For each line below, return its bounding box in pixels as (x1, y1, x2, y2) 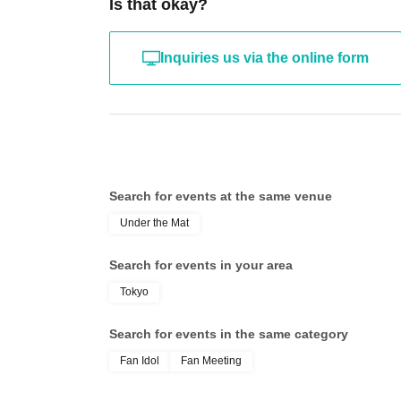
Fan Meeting (181, 354, 242, 367)
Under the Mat (120, 217, 189, 229)
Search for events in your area (109, 258, 293, 272)
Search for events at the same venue (109, 189, 332, 203)
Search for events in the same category (109, 327, 348, 341)
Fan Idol (120, 354, 159, 367)
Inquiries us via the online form (160, 50, 369, 65)
